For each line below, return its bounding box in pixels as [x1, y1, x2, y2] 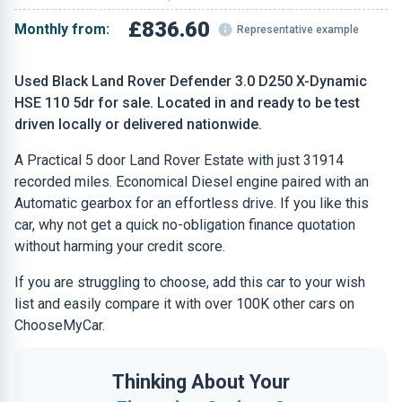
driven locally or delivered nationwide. [14, 116, 262, 133]
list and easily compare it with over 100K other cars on [14, 295, 354, 312]
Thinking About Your [112, 371, 290, 393]
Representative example [237, 23, 360, 36]
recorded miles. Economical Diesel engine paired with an [14, 173, 369, 190]
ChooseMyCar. [14, 317, 105, 334]
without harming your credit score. [14, 238, 225, 255]
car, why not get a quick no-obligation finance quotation [14, 216, 355, 233]
